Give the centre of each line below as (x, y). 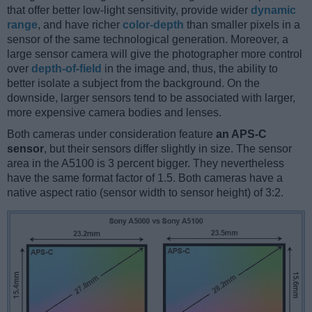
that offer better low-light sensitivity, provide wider (129, 10)
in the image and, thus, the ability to (190, 68)
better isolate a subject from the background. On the (133, 83)
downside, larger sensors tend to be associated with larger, (151, 97)
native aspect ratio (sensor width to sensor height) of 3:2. (145, 192)
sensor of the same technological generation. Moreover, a (148, 39)
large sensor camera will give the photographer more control (155, 54)
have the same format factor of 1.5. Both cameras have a (145, 178)
